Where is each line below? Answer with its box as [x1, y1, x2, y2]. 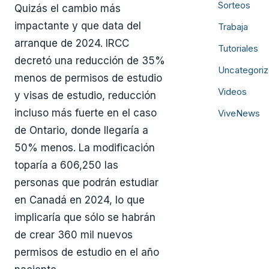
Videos [218, 86, 247, 97]
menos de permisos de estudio [14, 71, 162, 84]
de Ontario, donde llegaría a [14, 124, 148, 136]
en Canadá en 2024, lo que [14, 193, 145, 206]
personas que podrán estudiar [14, 176, 159, 189]
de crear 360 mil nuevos [14, 228, 133, 241]
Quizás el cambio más [14, 2, 121, 14]
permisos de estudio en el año [14, 246, 159, 258]
